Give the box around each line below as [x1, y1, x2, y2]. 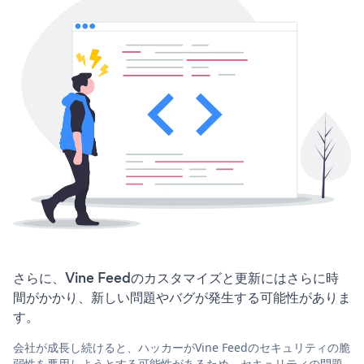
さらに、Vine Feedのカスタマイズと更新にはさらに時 [13, 268, 339, 288]
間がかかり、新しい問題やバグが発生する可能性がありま [13, 288, 351, 308]
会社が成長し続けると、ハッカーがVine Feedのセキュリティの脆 [13, 340, 350, 356]
